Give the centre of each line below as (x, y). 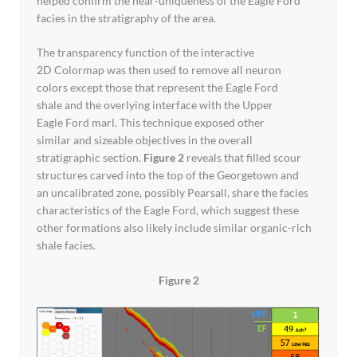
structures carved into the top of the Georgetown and (168, 175)
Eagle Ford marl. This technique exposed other (151, 123)
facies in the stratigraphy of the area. (126, 18)
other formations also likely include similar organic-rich (174, 228)
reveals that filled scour (243, 158)
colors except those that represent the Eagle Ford (157, 88)
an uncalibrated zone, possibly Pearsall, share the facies (173, 193)
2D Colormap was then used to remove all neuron (159, 70)
